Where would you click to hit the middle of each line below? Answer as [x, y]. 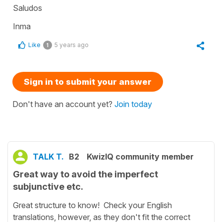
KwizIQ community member [140, 157]
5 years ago [72, 45]
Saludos [28, 8]
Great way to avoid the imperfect [85, 174]
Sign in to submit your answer [88, 82]
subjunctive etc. [48, 187]
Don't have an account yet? [63, 104]
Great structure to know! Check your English [92, 205]
